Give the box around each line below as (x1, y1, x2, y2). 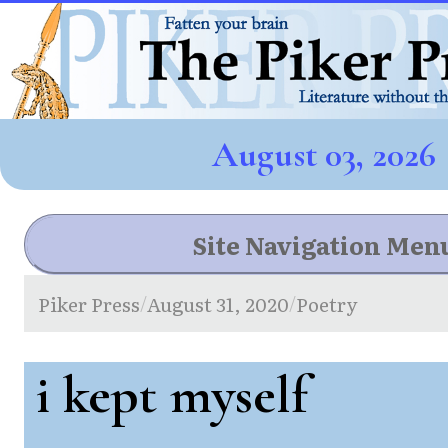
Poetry (296, 288, 358, 318)
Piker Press (38, 288, 141, 318)
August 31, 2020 (147, 288, 290, 318)
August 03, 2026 (212, 132, 436, 176)
